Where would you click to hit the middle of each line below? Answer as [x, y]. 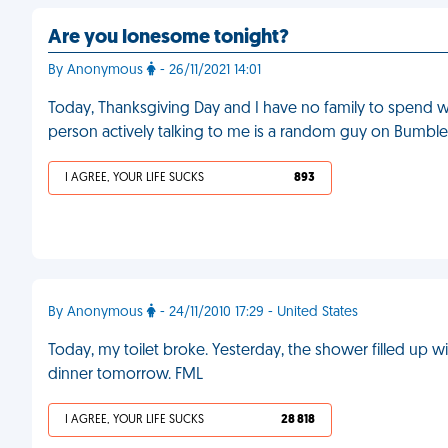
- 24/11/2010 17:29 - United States [257, 312]
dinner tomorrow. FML [125, 375]
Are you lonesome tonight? [168, 38]
